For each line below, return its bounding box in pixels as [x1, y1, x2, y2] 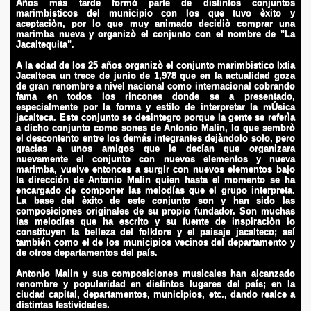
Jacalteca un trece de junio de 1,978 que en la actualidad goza [16, 70, 295, 81]
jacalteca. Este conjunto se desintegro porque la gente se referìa [16, 112, 295, 122]
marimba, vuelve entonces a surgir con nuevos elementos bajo [16, 164, 295, 174]
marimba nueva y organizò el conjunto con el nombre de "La [16, 28, 295, 39]
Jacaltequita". [16, 39, 75, 49]
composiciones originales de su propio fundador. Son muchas [16, 205, 295, 216]
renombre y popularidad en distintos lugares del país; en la [16, 278, 295, 289]
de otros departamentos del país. [16, 247, 158, 258]
